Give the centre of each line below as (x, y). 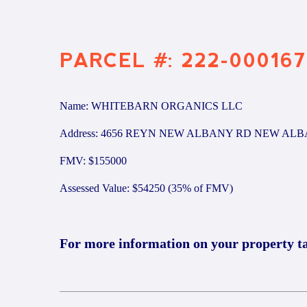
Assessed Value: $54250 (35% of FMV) (146, 188)
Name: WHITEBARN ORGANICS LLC (151, 106)
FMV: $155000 (93, 161)
